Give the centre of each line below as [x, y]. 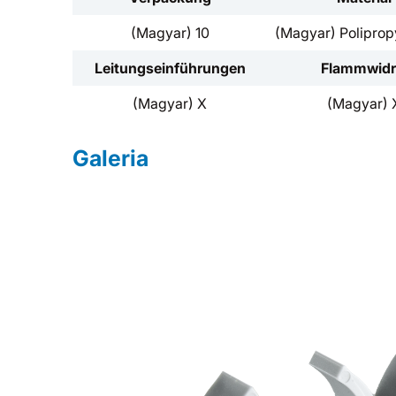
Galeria [110, 158]
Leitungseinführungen [170, 68]
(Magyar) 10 [170, 33]
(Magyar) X [170, 103]
